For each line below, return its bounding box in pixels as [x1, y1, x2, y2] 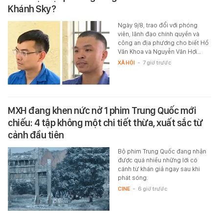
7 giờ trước [142, 59, 171, 66]
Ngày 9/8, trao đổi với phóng [117, 21, 197, 29]
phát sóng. [117, 174, 148, 181]
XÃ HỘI [117, 59, 135, 66]
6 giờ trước [137, 185, 167, 192]
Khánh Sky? [8, 2, 56, 15]
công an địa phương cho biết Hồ [117, 39, 209, 46]
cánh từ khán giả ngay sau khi [117, 165, 200, 173]
